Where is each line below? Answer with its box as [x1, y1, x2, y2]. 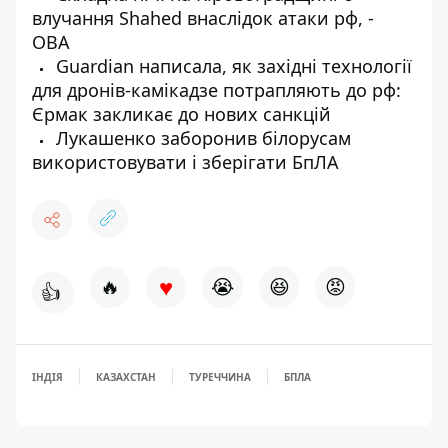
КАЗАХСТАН [96, 370, 156, 384]
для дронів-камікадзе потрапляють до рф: [32, 78, 401, 102]
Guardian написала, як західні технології [51, 54, 412, 78]
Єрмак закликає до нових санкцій [32, 102, 331, 126]
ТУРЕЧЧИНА [189, 370, 251, 384]
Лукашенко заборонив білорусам [51, 126, 351, 150]
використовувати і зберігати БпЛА [32, 150, 339, 174]
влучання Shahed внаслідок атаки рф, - [32, 6, 374, 30]
